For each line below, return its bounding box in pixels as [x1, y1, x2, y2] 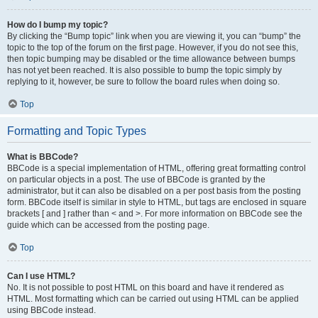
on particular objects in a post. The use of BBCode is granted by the [7, 175, 265, 185]
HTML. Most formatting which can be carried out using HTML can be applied [7, 294, 299, 304]
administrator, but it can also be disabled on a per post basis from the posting [7, 186, 301, 196]
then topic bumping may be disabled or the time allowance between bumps [7, 54, 295, 64]
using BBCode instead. [7, 305, 96, 315]
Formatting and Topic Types [7, 125, 146, 137]
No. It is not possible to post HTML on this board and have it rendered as [7, 283, 284, 292]
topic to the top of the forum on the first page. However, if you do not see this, [7, 43, 298, 53]
